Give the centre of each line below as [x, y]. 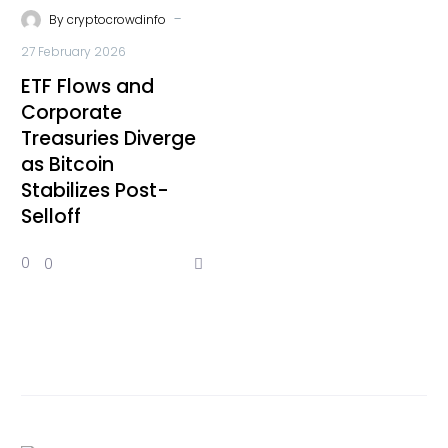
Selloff [51, 216]
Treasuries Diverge [108, 138]
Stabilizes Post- [95, 190]
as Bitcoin [67, 164]
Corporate [71, 112]
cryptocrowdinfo [116, 19]
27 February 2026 [73, 51]
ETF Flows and [87, 86]
